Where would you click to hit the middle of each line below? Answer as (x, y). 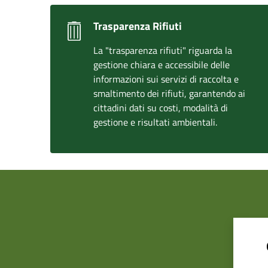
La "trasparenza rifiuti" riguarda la (163, 50)
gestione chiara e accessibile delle (162, 65)
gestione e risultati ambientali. (155, 122)
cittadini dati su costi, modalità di (161, 108)
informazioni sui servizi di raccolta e (166, 79)
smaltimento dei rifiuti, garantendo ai (169, 93)
